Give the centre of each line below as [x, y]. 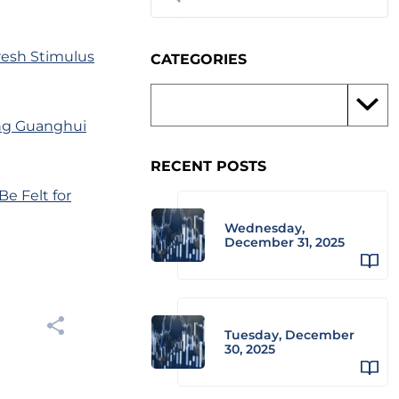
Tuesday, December [289, 335]
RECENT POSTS [208, 166]
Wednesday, [265, 228]
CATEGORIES [199, 59]
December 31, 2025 [285, 242]
